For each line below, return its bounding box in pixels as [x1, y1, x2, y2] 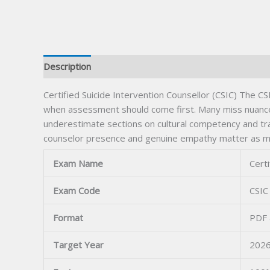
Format [53, 212, 83, 224]
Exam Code [53, 184, 100, 197]
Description [43, 60, 91, 73]
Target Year [53, 239, 104, 251]
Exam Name [53, 157, 103, 170]
